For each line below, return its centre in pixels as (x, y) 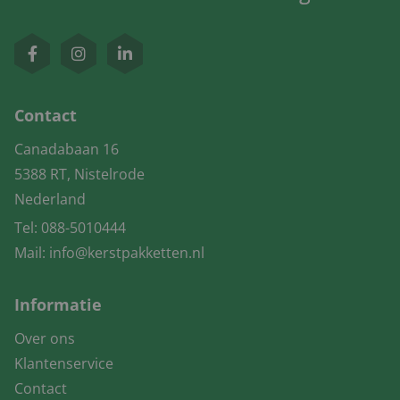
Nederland (50, 200)
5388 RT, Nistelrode (79, 175)
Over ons (45, 339)
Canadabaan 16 (67, 150)
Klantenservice (64, 364)
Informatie (58, 305)
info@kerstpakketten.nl (127, 253)
